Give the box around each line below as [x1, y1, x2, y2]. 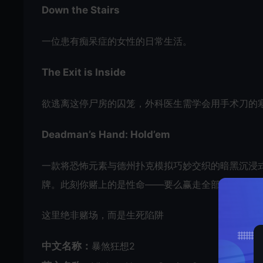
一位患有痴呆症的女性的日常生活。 [42, 35, 192, 48]
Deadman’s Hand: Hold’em [42, 129, 170, 141]
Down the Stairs [42, 4, 120, 16]
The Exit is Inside [42, 66, 126, 79]
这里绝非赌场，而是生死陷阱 [42, 209, 164, 221]
